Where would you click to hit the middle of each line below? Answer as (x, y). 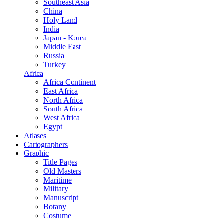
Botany (55, 206)
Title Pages (60, 162)
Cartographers (46, 144)
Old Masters (62, 171)
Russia (54, 55)
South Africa (63, 109)
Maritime (57, 180)
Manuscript (61, 198)
